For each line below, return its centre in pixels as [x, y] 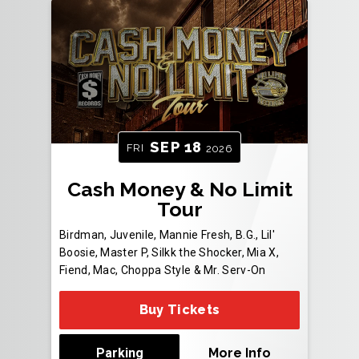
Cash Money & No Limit [179, 190]
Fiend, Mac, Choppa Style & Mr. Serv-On [163, 270]
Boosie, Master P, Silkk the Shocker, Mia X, [169, 253]
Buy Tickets [179, 310]
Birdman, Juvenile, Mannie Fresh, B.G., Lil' [167, 235]
